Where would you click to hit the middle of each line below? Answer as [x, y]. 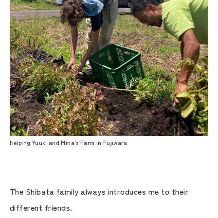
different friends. [41, 207]
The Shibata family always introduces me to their [99, 191]
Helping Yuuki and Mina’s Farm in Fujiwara [69, 142]
